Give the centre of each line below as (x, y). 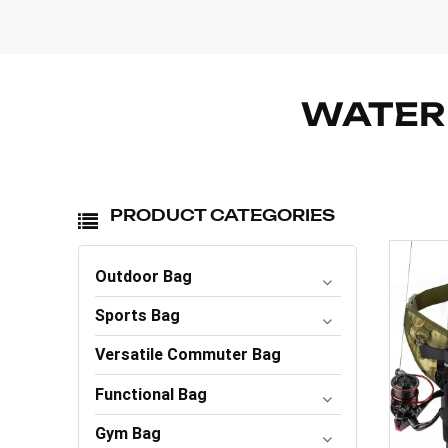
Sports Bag (138, 316)
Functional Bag (151, 394)
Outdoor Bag (144, 276)
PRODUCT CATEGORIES (223, 215)
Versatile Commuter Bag (188, 355)
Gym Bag (128, 433)
